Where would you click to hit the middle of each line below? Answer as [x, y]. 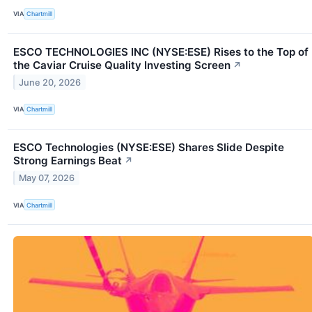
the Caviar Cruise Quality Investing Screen [122, 65]
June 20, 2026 [50, 82]
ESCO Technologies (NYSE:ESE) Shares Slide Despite [149, 147]
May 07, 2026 [47, 178]
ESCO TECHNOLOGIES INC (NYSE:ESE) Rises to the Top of [161, 52]
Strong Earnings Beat [68, 160]
